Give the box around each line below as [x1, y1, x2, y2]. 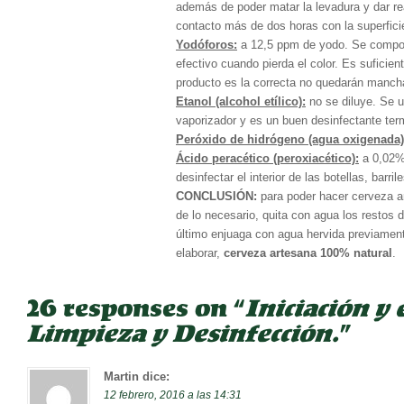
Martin [104, 370, 139, 384]
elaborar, [176, 246, 224, 261]
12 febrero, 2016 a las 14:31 [104, 389, 242, 402]
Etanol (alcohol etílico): [176, 95, 306, 109]
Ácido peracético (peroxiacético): [176, 151, 359, 166]
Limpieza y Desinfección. [27, 325, 339, 349]
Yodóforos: [176, 38, 237, 52]
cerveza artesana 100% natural [224, 246, 392, 261]
